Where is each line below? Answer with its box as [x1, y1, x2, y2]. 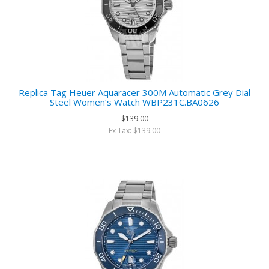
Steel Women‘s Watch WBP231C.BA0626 [50, 96, 219, 108]
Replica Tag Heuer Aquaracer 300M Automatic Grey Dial [19, 86, 250, 98]
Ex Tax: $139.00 [109, 125, 160, 136]
